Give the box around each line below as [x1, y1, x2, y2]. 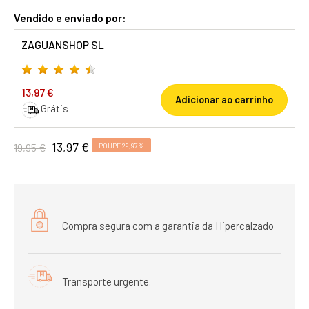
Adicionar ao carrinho [175, 94, 273, 106]
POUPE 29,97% [99, 141, 144, 150]
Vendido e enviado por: [14, 11, 126, 24]
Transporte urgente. [62, 275, 151, 288]
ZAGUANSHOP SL [21, 38, 104, 51]
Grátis [41, 102, 68, 114]
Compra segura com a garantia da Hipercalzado [62, 219, 274, 232]
